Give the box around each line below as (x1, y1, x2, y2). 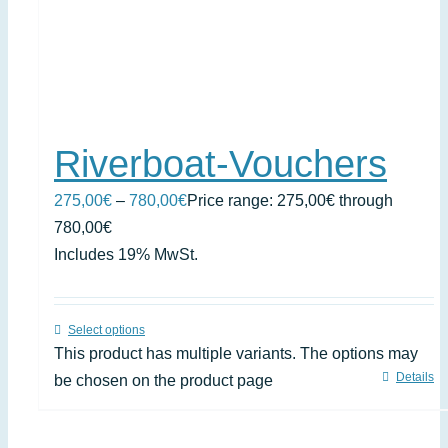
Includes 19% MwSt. (54, 246, 198, 263)
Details (396, 370, 434, 384)
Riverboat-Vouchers (54, 143, 387, 185)
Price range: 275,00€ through (187, 192, 393, 209)
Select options (68, 323, 145, 337)
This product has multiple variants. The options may (54, 345, 418, 362)
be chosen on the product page (54, 372, 273, 389)
